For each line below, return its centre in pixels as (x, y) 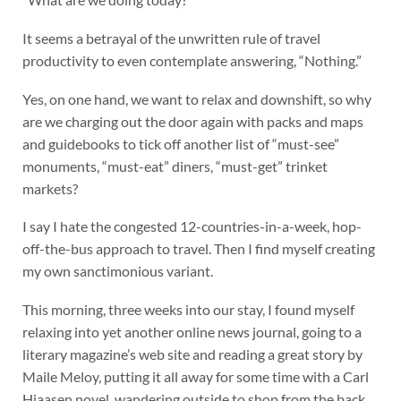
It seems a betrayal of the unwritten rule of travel (171, 38)
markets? (50, 188)
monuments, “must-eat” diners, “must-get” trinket (175, 166)
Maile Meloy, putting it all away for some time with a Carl (195, 377)
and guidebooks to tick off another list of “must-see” (180, 143)
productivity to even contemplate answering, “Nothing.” (192, 60)
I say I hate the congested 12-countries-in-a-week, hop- (192, 226)
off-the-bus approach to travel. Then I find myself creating (198, 249)
